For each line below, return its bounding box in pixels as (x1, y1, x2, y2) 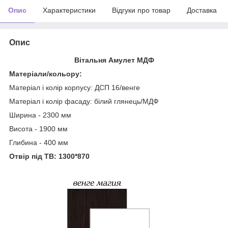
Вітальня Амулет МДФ (74, 55, 154, 64)
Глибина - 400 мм (9, 138, 68, 147)
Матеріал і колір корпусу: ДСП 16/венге (9, 83, 140, 92)
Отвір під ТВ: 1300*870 (9, 152, 90, 160)
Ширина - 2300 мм (9, 110, 71, 119)
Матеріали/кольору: (9, 69, 82, 78)
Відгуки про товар (112, 6, 170, 14)
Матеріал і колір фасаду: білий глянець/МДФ (9, 97, 159, 105)
